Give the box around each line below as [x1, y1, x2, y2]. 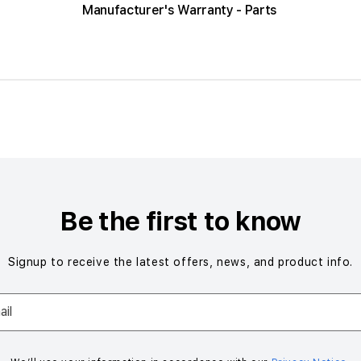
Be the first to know [60, 206, 301, 237]
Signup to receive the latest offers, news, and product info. [8, 255, 353, 268]
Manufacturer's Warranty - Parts [82, 2, 278, 18]
